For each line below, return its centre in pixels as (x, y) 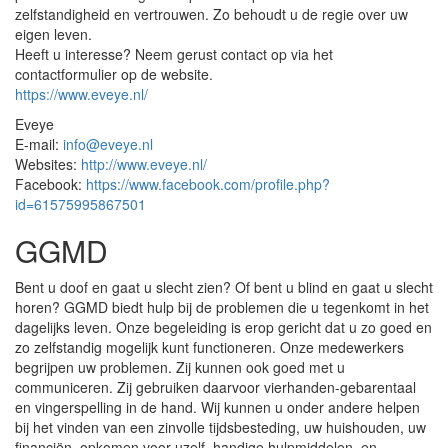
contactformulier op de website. (114, 74)
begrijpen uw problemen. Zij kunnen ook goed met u (180, 367)
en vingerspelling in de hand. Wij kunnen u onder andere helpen (217, 407)
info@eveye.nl (108, 144)
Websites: (48, 164)
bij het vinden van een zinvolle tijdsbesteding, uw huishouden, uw (220, 427)
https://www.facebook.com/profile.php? (208, 184)
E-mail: (39, 144)
